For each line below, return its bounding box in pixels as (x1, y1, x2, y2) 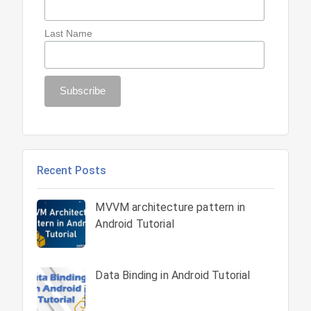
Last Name (44, 27, 92, 39)
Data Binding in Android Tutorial (95, 268, 251, 282)
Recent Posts (37, 163, 107, 177)
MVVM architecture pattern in (95, 200, 245, 214)
